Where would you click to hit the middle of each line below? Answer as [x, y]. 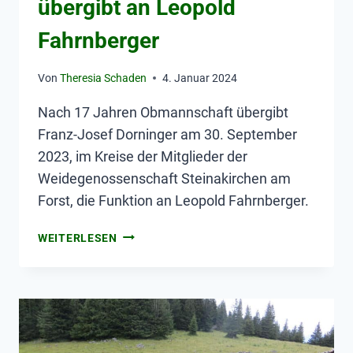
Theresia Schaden [104, 78]
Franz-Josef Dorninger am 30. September [167, 134]
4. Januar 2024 [200, 78]
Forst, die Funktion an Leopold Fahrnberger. [173, 200]
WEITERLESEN [78, 238]
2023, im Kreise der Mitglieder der [143, 156]
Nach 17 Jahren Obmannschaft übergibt [163, 112]
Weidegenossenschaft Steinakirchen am [164, 178]
